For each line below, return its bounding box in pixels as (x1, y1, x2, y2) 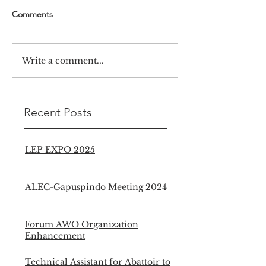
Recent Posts (24, 105, 92, 120)
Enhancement (25, 230, 85, 242)
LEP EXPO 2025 (25, 144, 95, 156)
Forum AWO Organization (25, 219, 138, 230)
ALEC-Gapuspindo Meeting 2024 (25, 182, 167, 193)
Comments (12, 9, 53, 20)
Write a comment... (22, 55, 104, 66)
